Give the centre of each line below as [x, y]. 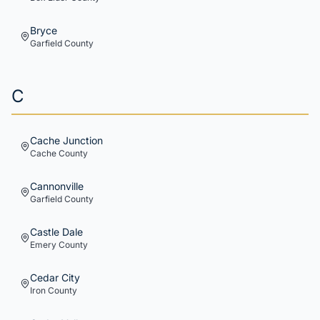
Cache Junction [66, 140]
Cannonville [57, 186]
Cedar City [55, 277]
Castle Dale [56, 232]
